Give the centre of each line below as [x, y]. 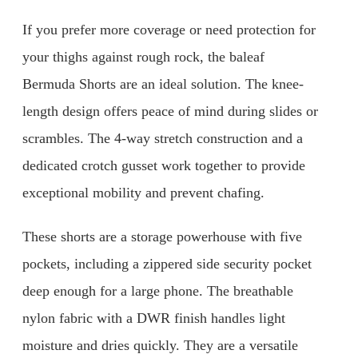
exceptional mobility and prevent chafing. [143, 192]
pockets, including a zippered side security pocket [167, 264]
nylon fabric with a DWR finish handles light [154, 318]
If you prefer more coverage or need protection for [169, 29]
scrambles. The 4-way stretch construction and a [163, 138]
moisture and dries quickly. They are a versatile [160, 346]
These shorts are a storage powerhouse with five [162, 237]
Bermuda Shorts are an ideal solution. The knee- [163, 84]
